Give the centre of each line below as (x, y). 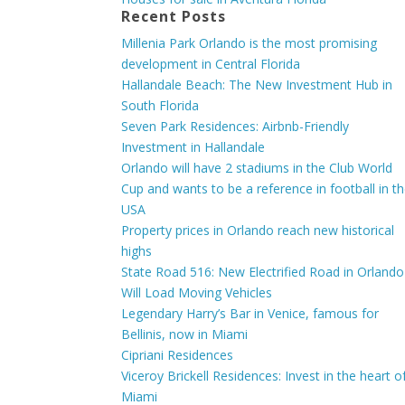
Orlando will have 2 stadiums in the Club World (257, 168)
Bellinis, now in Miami (185, 334)
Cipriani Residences (178, 355)
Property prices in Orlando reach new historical (258, 231)
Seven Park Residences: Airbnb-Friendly (235, 127)
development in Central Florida (211, 64)
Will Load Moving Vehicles (197, 293)
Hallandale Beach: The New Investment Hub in (257, 85)
